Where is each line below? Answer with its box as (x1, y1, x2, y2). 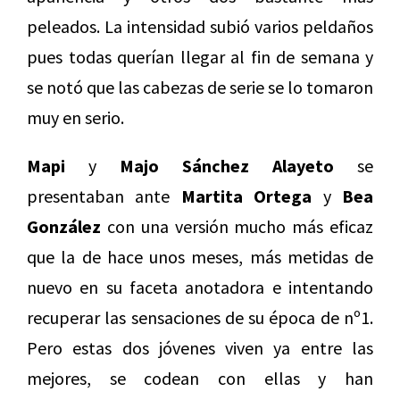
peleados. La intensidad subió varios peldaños (27, 15, 373, 38)
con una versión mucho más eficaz (101, 215, 373, 238)
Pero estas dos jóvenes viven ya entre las (27, 337, 373, 360)
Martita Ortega (180, 185, 312, 208)
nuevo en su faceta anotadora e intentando (27, 276, 373, 299)
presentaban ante (27, 185, 181, 208)
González (27, 215, 101, 238)
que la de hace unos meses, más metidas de (27, 246, 373, 269)
